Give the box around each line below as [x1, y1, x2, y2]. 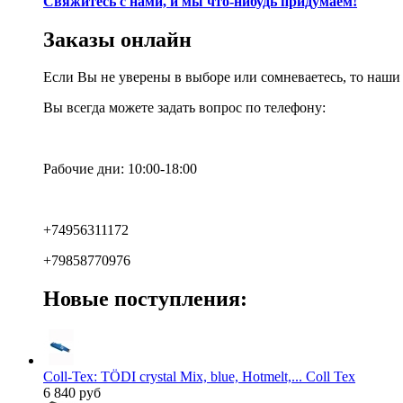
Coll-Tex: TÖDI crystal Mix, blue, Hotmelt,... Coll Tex [43, 369, 355, 385]
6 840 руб [43, 385, 101, 401]
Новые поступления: [43, 287, 247, 311]
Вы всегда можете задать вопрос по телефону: [43, 100, 326, 116]
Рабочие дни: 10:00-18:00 [43, 161, 197, 177]
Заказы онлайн [43, 27, 192, 51]
